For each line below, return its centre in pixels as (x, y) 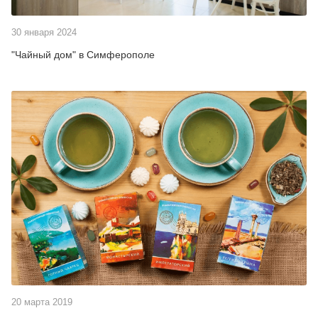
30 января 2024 (46, 32)
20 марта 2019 (44, 302)
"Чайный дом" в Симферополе (83, 54)
